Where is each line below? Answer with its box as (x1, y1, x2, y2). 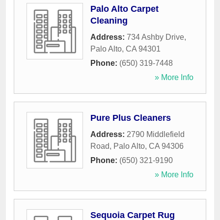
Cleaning (90, 16, 128, 26)
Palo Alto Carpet (90, 4, 159, 14)
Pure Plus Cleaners (90, 113, 171, 123)
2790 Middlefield (127, 130, 185, 139)
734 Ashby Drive (127, 33, 184, 42)
